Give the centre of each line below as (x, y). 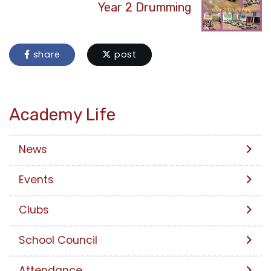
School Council (58, 240)
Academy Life (62, 114)
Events (36, 179)
